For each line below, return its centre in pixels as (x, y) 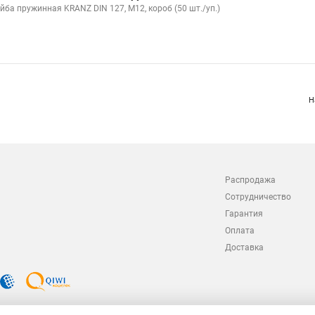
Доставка (244, 247)
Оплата (240, 231)
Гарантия (244, 214)
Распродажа (250, 180)
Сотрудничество (258, 197)
